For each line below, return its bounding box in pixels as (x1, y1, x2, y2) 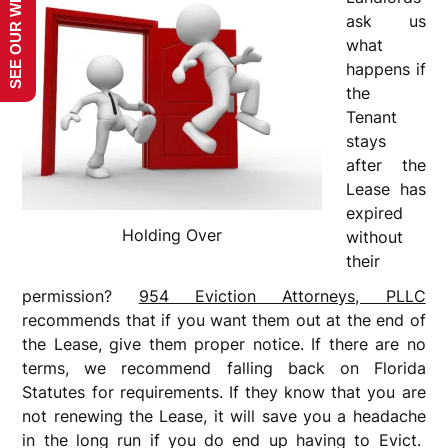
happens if (346, 59, 426, 79)
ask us (346, 11, 426, 31)
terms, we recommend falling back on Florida (22, 357, 426, 378)
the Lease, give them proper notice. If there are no (22, 333, 426, 354)
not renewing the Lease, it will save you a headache (22, 405, 426, 426)
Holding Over (122, 224, 223, 245)
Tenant (346, 107, 398, 127)
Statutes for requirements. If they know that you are (22, 381, 426, 402)
